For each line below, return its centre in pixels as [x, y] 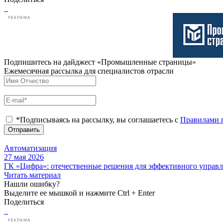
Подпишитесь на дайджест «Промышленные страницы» [100, 62]
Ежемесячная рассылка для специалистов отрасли [89, 71]
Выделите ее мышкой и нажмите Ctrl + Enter [79, 193]
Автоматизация [30, 148]
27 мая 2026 [24, 157]
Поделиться [24, 202]
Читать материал [32, 175]
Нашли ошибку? [32, 184]
